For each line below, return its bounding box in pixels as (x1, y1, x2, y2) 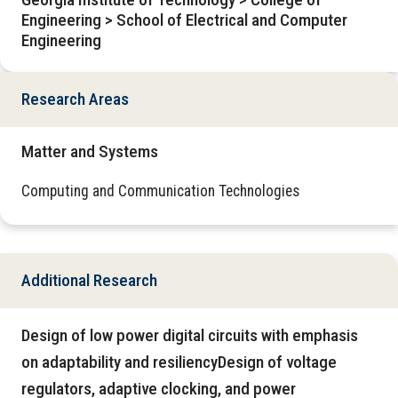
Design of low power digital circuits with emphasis (21, 324, 358, 346)
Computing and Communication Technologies (21, 181, 299, 200)
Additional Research (21, 269, 157, 291)
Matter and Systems (21, 140, 158, 162)
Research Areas (21, 88, 129, 109)
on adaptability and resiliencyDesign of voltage (21, 351, 337, 372)
